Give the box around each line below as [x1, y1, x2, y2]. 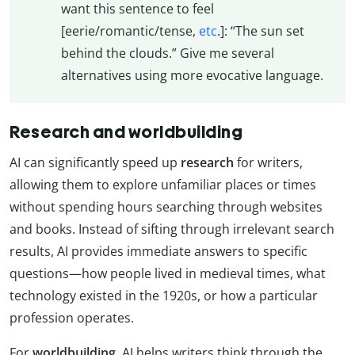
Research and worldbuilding [10, 120, 242, 143]
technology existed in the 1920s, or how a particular [10, 286, 318, 304]
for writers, [234, 153, 303, 171]
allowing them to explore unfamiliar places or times [10, 175, 316, 193]
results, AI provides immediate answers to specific [10, 242, 307, 260]
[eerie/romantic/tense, [60, 22, 199, 40]
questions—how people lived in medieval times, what [10, 264, 326, 282]
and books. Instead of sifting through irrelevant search [10, 219, 334, 238]
